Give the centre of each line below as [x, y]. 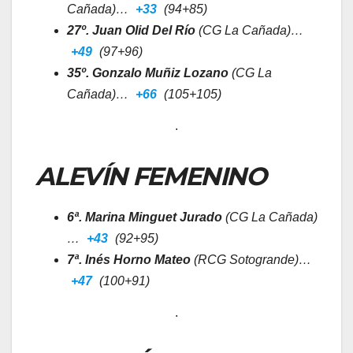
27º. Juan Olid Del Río [131, 31]
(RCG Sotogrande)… [251, 259]
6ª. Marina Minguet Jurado [145, 217]
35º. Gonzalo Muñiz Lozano [148, 73]
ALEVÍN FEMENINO [150, 176]
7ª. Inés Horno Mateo [129, 259]
